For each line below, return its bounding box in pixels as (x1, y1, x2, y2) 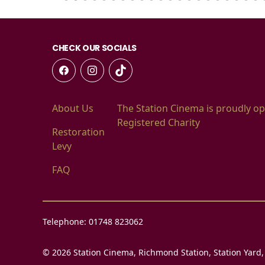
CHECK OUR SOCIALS (52, 42, 137, 54)
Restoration (52, 125, 105, 139)
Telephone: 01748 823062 (43, 216, 143, 228)
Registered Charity (117, 116, 200, 130)
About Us (52, 102, 93, 115)
